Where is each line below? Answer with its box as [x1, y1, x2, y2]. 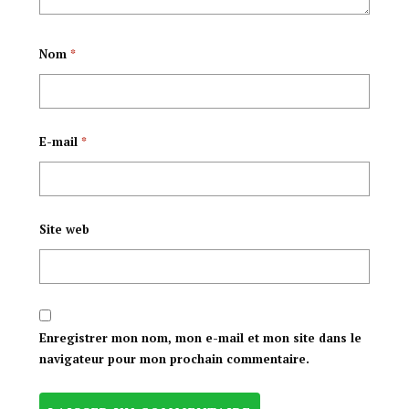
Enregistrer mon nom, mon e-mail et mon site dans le [38, 330, 362, 347]
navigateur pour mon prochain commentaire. [38, 351, 309, 368]
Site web [38, 221, 89, 238]
